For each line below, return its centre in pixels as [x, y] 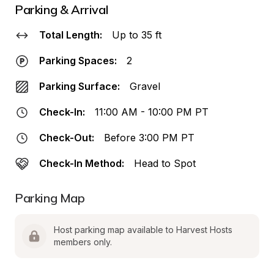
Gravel [145, 86]
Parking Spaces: [78, 61]
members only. [83, 242]
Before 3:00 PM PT [149, 138]
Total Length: [71, 35]
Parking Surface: [80, 86]
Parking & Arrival [62, 9]
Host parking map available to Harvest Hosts [143, 230]
